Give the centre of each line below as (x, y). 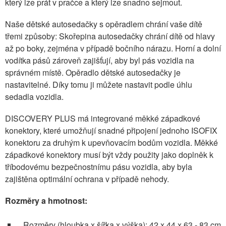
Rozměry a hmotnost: (46, 201)
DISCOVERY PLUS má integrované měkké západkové (103, 119)
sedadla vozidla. (34, 96)
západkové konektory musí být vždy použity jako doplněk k (109, 155)
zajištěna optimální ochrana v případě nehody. (87, 179)
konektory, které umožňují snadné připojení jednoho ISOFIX (111, 131)
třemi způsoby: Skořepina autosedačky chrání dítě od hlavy (110, 36)
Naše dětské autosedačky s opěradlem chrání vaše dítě (104, 24)
